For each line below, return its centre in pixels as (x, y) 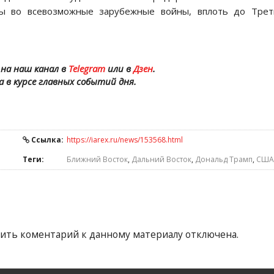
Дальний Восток (161, 159)
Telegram (87, 68)
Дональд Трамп (224, 159)
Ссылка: (46, 140)
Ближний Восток (97, 159)
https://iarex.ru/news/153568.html (125, 140)
